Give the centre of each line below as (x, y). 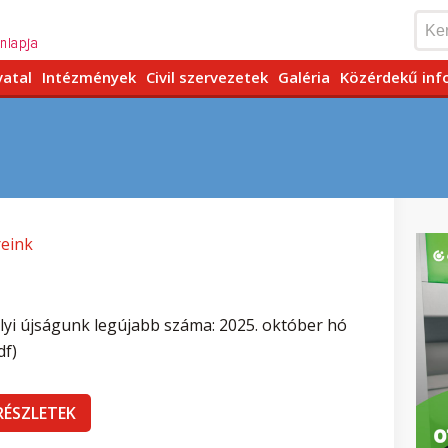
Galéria (304, 77)
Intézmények (89, 77)
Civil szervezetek (207, 77)
